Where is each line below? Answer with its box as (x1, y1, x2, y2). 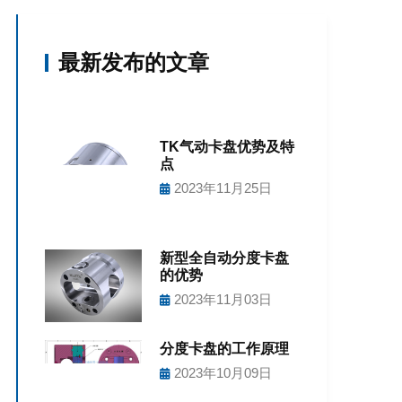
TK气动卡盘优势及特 (159, 139, 294, 154)
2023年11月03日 (173, 291, 272, 307)
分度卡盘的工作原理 (159, 340, 289, 356)
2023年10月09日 (173, 364, 272, 380)
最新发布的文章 (58, 50, 209, 74)
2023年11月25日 (173, 180, 272, 196)
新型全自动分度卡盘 (159, 249, 289, 266)
